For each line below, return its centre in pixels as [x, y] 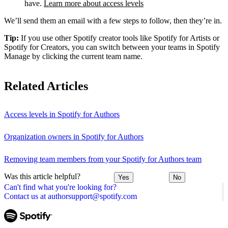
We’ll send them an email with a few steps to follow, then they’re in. [113, 20]
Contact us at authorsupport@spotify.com [70, 196]
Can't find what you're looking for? [60, 187]
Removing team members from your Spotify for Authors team [103, 159]
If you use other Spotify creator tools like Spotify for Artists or [119, 38]
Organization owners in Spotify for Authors [74, 136]
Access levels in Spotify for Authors [62, 114]
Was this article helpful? [42, 176]
